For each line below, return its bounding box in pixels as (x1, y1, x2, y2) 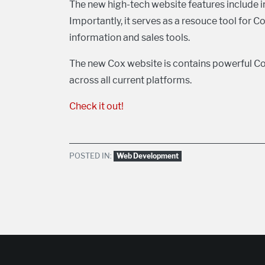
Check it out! (69, 100, 124, 112)
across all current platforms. (69, 74, 192, 86)
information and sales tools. (69, 31, 193, 43)
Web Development (116, 151, 179, 160)
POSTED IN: (69, 151, 112, 160)
